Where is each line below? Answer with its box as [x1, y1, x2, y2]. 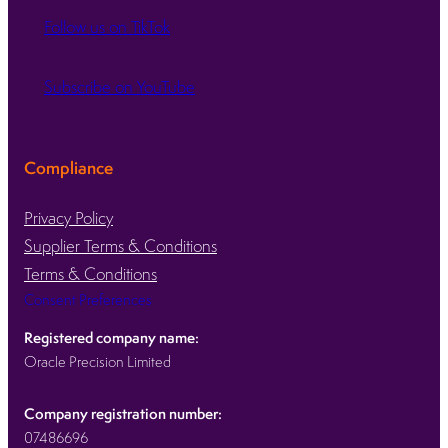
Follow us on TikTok [44, 16, 170, 39]
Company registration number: [24, 402, 222, 424]
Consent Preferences [24, 289, 152, 309]
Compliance [24, 156, 113, 180]
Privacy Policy [24, 206, 113, 229]
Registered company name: [24, 326, 199, 348]
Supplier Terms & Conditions [24, 234, 217, 257]
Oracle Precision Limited [24, 351, 171, 371]
